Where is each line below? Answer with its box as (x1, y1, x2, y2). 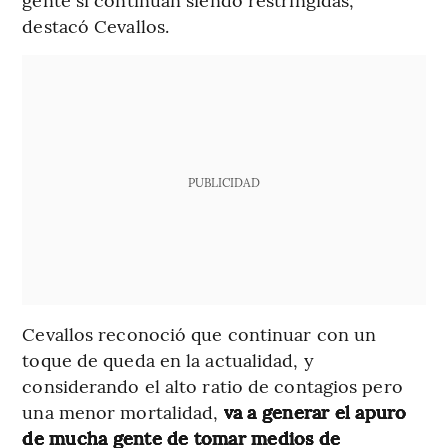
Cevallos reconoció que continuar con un (22, 320, 377, 346)
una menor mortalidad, (22, 398, 224, 424)
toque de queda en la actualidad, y (22, 346, 314, 372)
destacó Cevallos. (22, 12, 170, 38)
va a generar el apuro (223, 398, 407, 424)
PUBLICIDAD (187, 173, 260, 190)
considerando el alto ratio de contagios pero (22, 372, 403, 398)
